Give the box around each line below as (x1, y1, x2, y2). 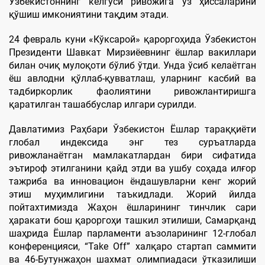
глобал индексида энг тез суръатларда (9, 137, 256, 148)
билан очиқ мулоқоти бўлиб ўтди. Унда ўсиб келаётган (9, 60, 256, 72)
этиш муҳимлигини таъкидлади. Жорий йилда (9, 189, 256, 201)
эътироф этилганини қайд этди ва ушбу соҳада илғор (9, 163, 256, 174)
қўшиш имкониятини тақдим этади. (9, 9, 169, 21)
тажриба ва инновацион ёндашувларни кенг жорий (9, 176, 256, 188)
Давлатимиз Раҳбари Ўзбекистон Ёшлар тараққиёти (9, 124, 256, 135)
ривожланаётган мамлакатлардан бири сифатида (9, 150, 256, 161)
